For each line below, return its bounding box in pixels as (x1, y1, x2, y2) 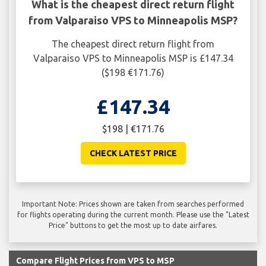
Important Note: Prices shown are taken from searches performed (22, 199, 244, 208)
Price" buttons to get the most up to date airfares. (49, 221, 217, 229)
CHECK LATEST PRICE (89, 148, 177, 158)
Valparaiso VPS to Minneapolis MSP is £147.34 (33, 52, 233, 64)
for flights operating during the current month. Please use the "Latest (17, 210, 249, 218)
